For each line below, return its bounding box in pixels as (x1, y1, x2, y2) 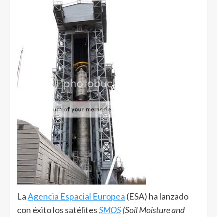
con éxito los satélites (17, 204, 99, 215)
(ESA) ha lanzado (125, 190, 188, 201)
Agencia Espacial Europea (28, 190, 125, 201)
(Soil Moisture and (121, 204, 185, 215)
